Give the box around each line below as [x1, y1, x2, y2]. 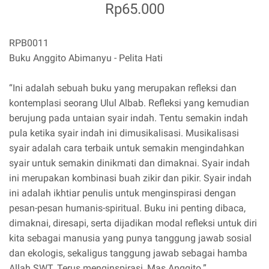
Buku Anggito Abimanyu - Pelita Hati [9, 52, 163, 64]
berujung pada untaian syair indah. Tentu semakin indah [9, 112, 248, 124]
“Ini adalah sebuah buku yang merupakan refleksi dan [9, 82, 237, 94]
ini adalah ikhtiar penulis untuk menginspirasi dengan [9, 187, 236, 199]
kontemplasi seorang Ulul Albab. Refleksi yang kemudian [9, 97, 249, 109]
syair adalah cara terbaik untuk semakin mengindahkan [9, 142, 244, 154]
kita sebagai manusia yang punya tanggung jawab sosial [9, 232, 252, 244]
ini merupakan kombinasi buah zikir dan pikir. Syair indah [9, 172, 252, 184]
